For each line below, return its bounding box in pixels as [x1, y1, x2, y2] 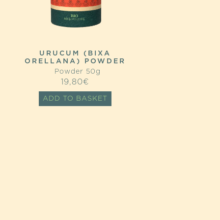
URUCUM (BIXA [39, 50, 111, 57]
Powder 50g [50, 68, 101, 76]
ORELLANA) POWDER [25, 58, 126, 65]
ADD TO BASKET [43, 95, 108, 103]
